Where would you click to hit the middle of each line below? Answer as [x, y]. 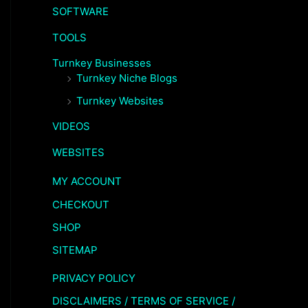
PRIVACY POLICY [94, 278]
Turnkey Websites [120, 101]
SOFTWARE [80, 12]
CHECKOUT [81, 204]
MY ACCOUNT [87, 181]
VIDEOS [71, 126]
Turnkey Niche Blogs [127, 78]
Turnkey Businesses [102, 63]
